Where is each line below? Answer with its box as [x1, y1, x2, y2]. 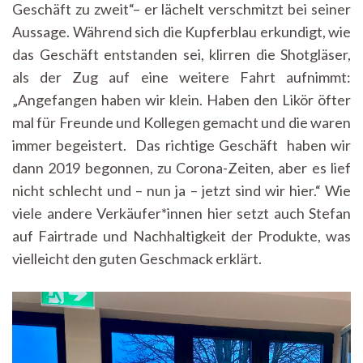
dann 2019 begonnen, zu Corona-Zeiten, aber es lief [12, 158, 351, 177]
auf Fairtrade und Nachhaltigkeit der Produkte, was [12, 226, 351, 245]
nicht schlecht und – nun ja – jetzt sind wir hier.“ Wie [12, 181, 351, 199]
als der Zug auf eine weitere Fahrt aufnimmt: [12, 67, 351, 86]
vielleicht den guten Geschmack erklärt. [12, 249, 264, 267]
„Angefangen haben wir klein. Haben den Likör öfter [12, 90, 351, 109]
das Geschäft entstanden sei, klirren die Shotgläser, [12, 45, 351, 63]
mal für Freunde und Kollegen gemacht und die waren [12, 113, 351, 131]
